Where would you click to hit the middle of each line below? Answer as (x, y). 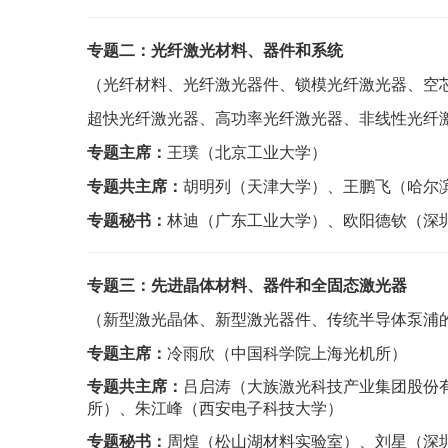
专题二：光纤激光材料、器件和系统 (215, 49)
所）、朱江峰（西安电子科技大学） (215, 407)
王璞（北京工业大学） (247, 151)
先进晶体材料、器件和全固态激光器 (279, 284)
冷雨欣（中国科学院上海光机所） (287, 352)
